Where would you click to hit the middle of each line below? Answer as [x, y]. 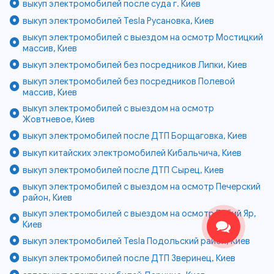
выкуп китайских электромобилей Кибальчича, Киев [132, 153]
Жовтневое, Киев [59, 120]
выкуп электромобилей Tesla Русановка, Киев [119, 21]
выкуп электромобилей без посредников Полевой [129, 82]
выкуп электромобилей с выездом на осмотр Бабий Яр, [140, 214]
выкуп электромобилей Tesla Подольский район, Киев [137, 241]
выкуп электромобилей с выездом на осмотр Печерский [142, 187]
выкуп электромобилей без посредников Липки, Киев [135, 65]
